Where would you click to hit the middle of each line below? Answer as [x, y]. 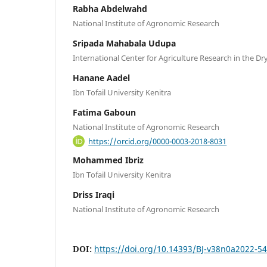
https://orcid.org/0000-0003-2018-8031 [158, 141]
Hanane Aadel [101, 78]
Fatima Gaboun [104, 113]
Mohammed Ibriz [108, 160]
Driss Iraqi [94, 194]
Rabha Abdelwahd [110, 9]
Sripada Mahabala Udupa [124, 44]
